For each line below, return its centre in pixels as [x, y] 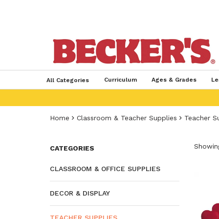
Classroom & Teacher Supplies [127, 118]
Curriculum [120, 80]
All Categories [67, 80]
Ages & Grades [174, 80]
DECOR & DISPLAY [80, 193]
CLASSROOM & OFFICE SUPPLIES [105, 169]
